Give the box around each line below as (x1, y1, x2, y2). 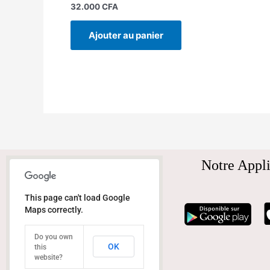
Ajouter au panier (89, 30, 163, 41)
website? (34, 253, 63, 262)
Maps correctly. (25, 205, 83, 215)
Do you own (34, 233, 73, 242)
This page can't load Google (25, 193, 130, 203)
